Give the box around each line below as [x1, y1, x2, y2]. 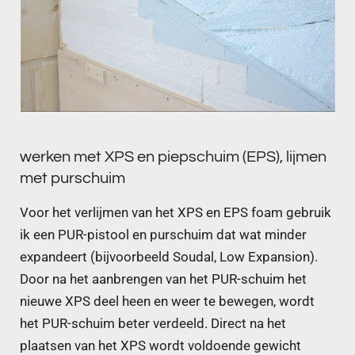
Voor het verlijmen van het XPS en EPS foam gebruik [20, 204, 331, 220]
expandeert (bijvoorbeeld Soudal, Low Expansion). [20, 249, 318, 265]
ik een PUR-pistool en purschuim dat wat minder [20, 227, 307, 242]
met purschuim [20, 170, 125, 187]
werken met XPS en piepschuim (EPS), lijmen [20, 148, 326, 166]
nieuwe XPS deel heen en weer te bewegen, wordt [20, 293, 315, 309]
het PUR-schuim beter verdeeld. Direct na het [20, 315, 286, 331]
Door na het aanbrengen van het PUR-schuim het [20, 271, 307, 287]
